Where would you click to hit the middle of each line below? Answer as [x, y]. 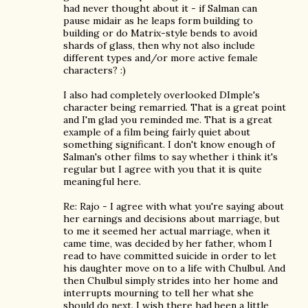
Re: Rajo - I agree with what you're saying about [174, 206]
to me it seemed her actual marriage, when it [167, 231]
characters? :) [95, 70]
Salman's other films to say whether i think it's [170, 157]
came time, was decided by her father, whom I [168, 243]
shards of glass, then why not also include [159, 45]
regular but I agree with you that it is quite [163, 169]
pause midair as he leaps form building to [158, 21]
